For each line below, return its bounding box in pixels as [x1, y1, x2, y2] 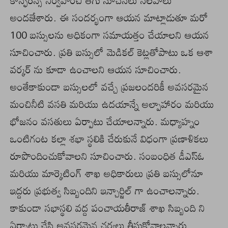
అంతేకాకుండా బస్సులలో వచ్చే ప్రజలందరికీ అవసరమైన [10, 76, 209, 97]
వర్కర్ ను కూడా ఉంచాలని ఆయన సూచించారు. [10, 59, 181, 80]
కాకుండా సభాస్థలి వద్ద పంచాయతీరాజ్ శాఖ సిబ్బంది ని [10, 197, 205, 218]
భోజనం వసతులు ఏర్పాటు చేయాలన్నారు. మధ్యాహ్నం [10, 111, 200, 132]
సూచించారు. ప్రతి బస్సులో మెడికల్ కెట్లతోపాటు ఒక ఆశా [10, 42, 213, 63]
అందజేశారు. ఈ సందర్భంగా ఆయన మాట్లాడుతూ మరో [10, 7, 208, 28]
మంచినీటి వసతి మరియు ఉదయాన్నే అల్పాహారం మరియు [10, 94, 214, 115]
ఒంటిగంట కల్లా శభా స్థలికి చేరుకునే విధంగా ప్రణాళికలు [10, 128, 209, 149]
